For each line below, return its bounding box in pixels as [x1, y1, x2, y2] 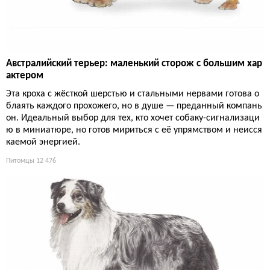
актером [6, 71, 43, 81]
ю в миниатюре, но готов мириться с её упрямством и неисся [6, 125, 262, 136]
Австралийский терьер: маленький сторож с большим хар [6, 58, 262, 69]
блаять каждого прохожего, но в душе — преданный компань [6, 101, 262, 111]
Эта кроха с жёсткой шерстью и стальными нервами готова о [6, 89, 259, 99]
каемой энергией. [6, 137, 80, 148]
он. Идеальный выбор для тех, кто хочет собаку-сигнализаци [6, 113, 260, 124]
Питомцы [6, 157, 34, 165]
